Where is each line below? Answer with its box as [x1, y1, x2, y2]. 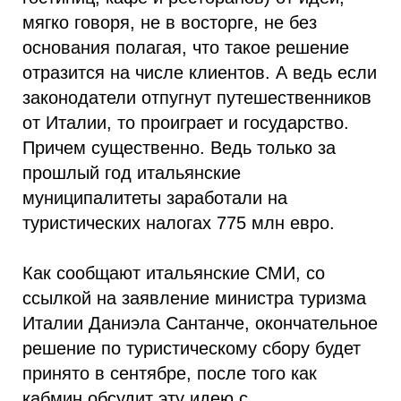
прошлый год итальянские [22, 163, 241, 183]
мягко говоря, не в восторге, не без [22, 13, 317, 32]
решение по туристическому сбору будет [22, 338, 361, 358]
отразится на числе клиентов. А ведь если [22, 63, 377, 82]
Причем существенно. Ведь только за [22, 138, 336, 158]
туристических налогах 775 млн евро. [22, 213, 335, 233]
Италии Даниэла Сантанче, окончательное [22, 313, 378, 333]
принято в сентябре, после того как [22, 363, 317, 383]
